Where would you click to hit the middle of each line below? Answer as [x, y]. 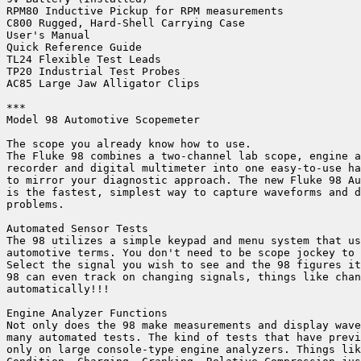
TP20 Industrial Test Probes [93, 72]
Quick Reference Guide [74, 48]
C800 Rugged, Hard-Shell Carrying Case [126, 23]
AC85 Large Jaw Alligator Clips [103, 84]
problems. [35, 205]
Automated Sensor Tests [77, 229]
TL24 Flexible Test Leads [84, 60]
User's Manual [48, 35]
